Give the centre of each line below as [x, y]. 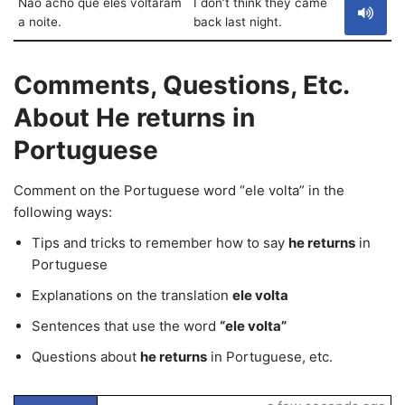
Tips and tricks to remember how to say [160, 243]
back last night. [238, 22]
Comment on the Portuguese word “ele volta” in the [179, 190]
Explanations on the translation [132, 295]
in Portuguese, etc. [270, 357]
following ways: [63, 212]
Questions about [86, 357]
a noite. [40, 22]
